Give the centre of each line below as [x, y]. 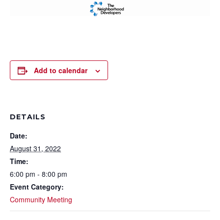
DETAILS [28, 117]
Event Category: [37, 187]
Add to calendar [61, 70]
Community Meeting [41, 199]
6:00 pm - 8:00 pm [39, 174]
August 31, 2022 [35, 148]
